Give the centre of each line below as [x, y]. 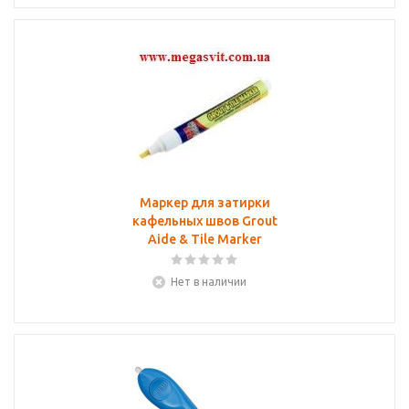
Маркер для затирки [205, 203]
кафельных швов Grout [205, 221]
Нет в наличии [209, 282]
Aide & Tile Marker [205, 239]
